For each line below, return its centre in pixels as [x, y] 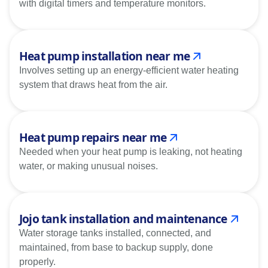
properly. [37, 261]
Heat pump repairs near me [93, 137]
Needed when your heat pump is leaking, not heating [131, 151]
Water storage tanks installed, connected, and [115, 233]
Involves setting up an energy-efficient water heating [129, 70]
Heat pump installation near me [104, 56]
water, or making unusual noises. [89, 166]
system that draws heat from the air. [93, 84]
